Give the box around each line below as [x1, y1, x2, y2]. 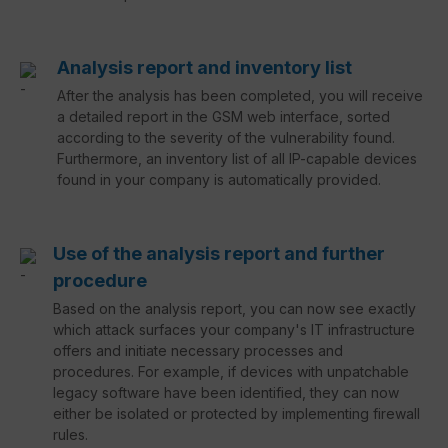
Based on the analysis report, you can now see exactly [53, 299, 417, 317]
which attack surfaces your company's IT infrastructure [53, 320, 416, 338]
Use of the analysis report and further [53, 241, 386, 264]
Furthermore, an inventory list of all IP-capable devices [57, 149, 418, 167]
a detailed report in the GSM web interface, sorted [57, 107, 391, 125]
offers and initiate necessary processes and [53, 341, 344, 359]
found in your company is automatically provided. [57, 170, 382, 188]
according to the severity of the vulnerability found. [57, 128, 396, 146]
